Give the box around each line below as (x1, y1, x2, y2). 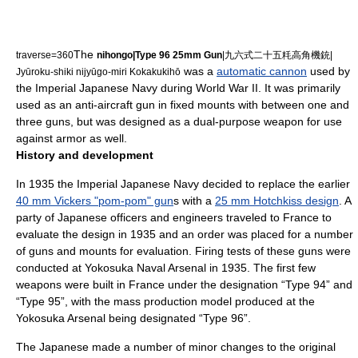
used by (307, 65, 350, 78)
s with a (173, 194, 215, 207)
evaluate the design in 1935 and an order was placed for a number (16, 228, 353, 241)
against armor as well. (16, 132, 127, 145)
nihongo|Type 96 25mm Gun (97, 50, 222, 60)
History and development (16, 149, 153, 161)
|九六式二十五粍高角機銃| (222, 50, 332, 60)
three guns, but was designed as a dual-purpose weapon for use (16, 115, 342, 128)
